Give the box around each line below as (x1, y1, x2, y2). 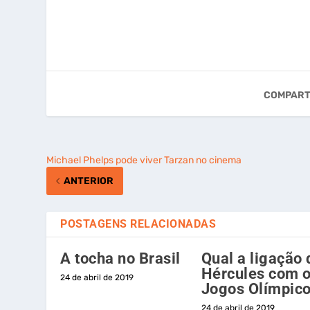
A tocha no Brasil (60, 250, 181, 268)
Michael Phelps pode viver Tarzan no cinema (46, 154, 242, 167)
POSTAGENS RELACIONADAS (60, 217, 217, 231)
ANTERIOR (64, 175, 114, 188)
